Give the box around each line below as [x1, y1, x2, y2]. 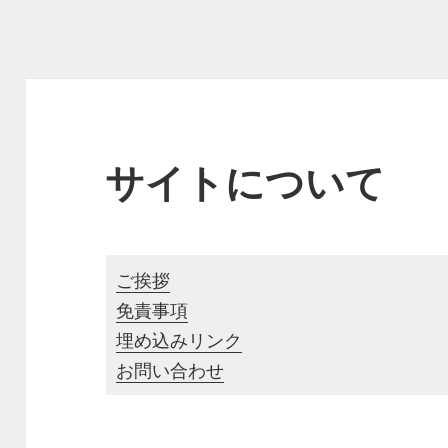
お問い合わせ [116, 358, 225, 383]
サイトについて [105, 155, 386, 209]
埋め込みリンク [116, 328, 243, 353]
